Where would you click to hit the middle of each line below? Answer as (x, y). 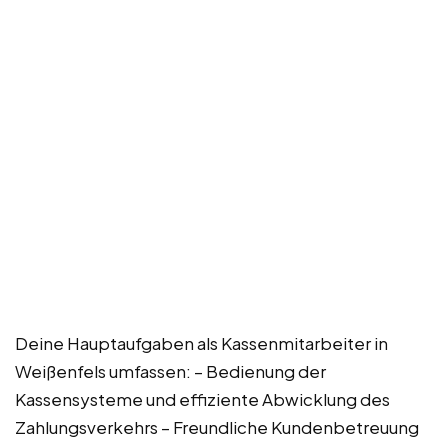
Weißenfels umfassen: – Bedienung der (170, 370)
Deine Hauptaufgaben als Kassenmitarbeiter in (201, 342)
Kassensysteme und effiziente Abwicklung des (202, 398)
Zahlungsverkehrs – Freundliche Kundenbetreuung (217, 426)
